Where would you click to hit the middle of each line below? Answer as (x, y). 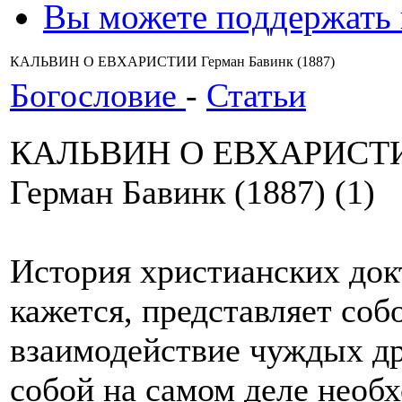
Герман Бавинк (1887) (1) (192, 192)
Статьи (256, 95)
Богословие (98, 95)
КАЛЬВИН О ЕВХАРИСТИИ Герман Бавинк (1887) (172, 61)
